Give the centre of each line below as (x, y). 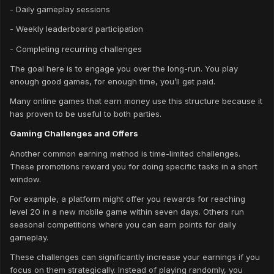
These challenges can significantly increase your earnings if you (135, 257)
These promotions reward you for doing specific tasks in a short (134, 166)
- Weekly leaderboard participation (79, 29)
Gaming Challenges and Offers (74, 134)
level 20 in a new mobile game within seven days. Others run (127, 211)
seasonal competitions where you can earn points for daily (123, 224)
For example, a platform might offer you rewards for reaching (128, 198)
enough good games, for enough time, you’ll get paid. (113, 81)
